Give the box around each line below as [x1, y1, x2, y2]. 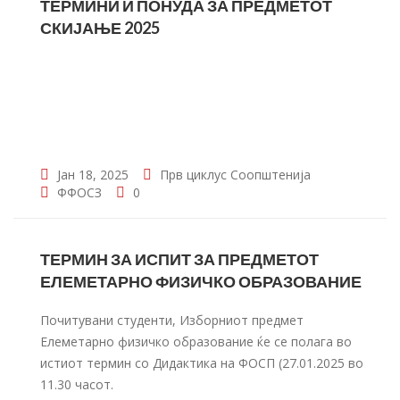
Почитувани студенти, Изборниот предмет [40, 312, 304, 329]
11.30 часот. [40, 376, 113, 393]
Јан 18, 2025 [54, 166, 129, 183]
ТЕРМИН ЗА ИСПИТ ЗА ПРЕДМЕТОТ [40, 249, 319, 269]
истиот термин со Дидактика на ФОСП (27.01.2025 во [40, 354, 363, 371]
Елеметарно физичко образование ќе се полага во [40, 333, 352, 350]
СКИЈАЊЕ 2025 [40, 18, 160, 37]
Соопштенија [230, 166, 311, 183]
